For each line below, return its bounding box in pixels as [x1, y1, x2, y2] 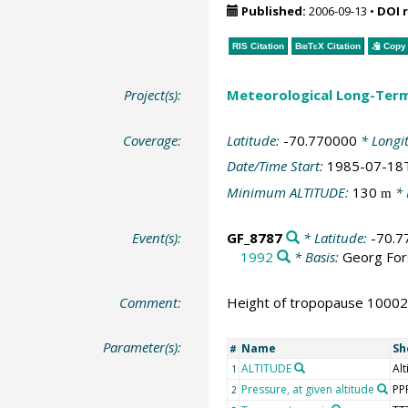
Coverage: [123, 130, 182, 149]
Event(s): [132, 229, 182, 247]
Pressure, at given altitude [240, 382, 374, 397]
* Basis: [290, 248, 342, 266]
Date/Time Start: [226, 157, 327, 175]
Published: [240, 3, 306, 19]
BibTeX [294, 40, 324, 51]
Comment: [119, 292, 182, 311]
